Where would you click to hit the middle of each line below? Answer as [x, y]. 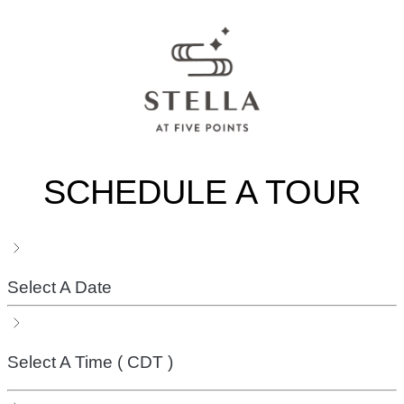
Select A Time [62, 363]
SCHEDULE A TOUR [202, 192]
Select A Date [60, 287]
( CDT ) [145, 363]
